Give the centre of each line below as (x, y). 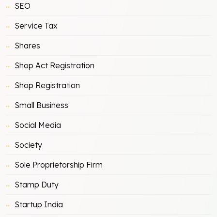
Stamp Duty (37, 184)
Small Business (41, 105)
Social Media (38, 125)
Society (28, 145)
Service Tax (36, 25)
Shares (27, 45)
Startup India (39, 204)
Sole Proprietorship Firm (59, 164)
